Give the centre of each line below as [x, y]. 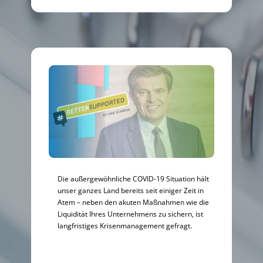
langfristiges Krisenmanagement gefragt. [125, 225]
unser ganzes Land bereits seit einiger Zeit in [131, 190]
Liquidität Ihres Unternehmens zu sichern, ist [131, 213]
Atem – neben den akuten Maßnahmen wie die [134, 202]
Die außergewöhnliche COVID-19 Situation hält [134, 178]
